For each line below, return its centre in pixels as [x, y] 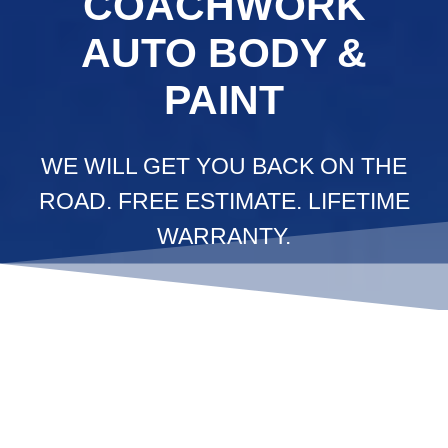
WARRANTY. [224, 235]
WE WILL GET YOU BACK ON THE [224, 165]
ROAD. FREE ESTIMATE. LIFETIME [224, 200]
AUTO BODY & [224, 52]
